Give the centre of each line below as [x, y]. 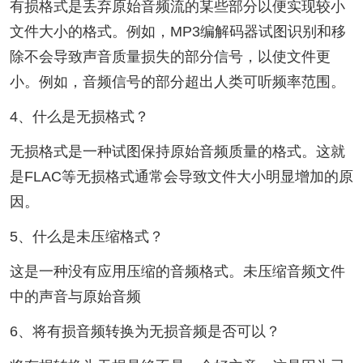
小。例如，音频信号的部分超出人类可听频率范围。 [177, 82]
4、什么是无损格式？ [79, 117]
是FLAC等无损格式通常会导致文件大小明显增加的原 [181, 177]
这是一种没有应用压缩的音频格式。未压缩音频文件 [177, 272]
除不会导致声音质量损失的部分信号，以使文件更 [170, 57]
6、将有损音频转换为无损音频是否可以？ [145, 331]
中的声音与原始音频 [75, 297]
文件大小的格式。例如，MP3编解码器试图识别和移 [177, 32]
